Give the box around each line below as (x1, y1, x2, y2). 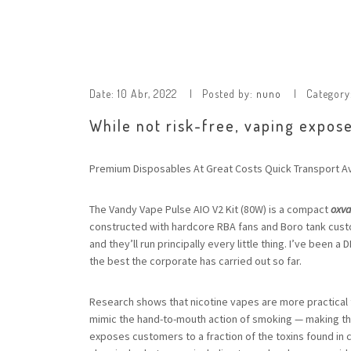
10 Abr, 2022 (118, 87, 177, 100)
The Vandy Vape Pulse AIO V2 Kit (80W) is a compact (89, 202, 331, 216)
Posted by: (202, 87, 256, 100)
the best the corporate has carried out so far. (89, 254, 302, 268)
